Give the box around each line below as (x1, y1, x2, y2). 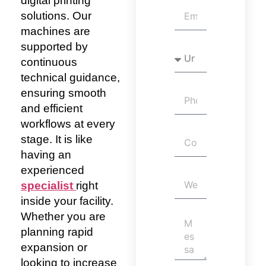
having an (21, 148, 71, 161)
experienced (21, 164, 84, 177)
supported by (21, 40, 88, 53)
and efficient (21, 102, 83, 115)
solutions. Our (21, 9, 91, 23)
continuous (21, 56, 77, 69)
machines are (21, 25, 90, 38)
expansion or (21, 241, 87, 254)
